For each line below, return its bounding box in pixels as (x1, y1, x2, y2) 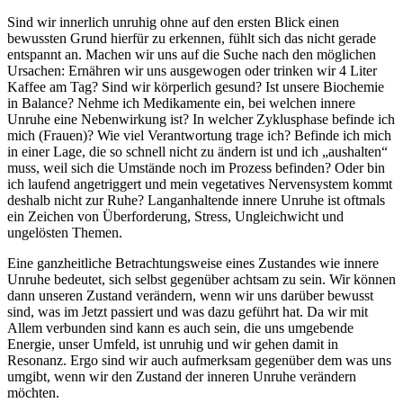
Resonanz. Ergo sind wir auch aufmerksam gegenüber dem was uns (7, 353, 391, 369)
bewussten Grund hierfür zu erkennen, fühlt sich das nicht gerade (7, 31, 376, 47)
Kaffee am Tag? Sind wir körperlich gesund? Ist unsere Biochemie (7, 79, 384, 95)
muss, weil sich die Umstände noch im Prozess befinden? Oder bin (7, 160, 385, 176)
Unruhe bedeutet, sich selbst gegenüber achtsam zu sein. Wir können (7, 272, 396, 288)
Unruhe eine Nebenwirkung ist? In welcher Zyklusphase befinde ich (7, 112, 395, 128)
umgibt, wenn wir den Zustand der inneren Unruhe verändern (7, 369, 356, 385)
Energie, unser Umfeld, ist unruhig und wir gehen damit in (7, 336, 338, 353)
